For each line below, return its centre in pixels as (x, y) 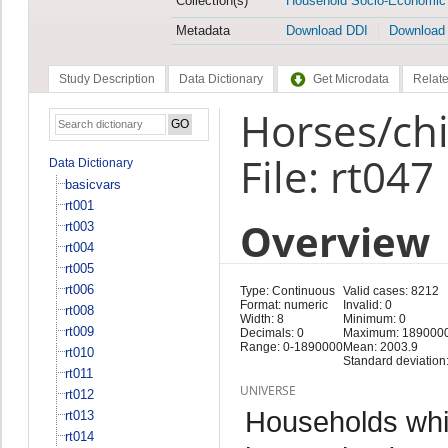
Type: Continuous (287, 290)
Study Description (106, 79)
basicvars (92, 184)
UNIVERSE (267, 390)
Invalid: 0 (367, 304)
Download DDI (326, 31)
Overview (334, 241)
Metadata (202, 31)
